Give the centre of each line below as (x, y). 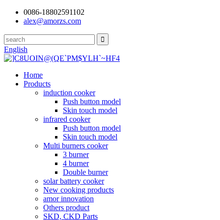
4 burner (76, 163)
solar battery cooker (74, 181)
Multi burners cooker (76, 146)
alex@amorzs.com (52, 21)
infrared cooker (67, 119)
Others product (66, 207)
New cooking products (79, 190)
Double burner (85, 172)
